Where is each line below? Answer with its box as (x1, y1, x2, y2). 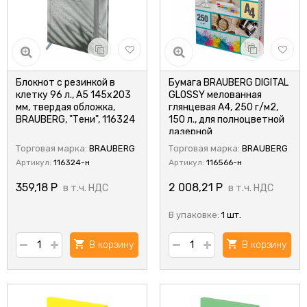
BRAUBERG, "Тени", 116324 (16, 114, 135, 125)
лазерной (169, 126, 212, 138)
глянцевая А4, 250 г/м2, (169, 101, 278, 113)
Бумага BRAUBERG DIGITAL (169, 77, 288, 88)
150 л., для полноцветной (169, 114, 284, 125)
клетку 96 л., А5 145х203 (16, 89, 131, 101)
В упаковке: (169, 210, 219, 220)
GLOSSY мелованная (169, 89, 262, 101)
